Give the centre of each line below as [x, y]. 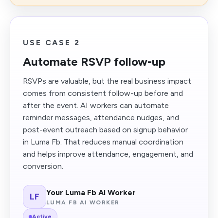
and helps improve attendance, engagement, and [108, 154]
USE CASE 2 [52, 43]
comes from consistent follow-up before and [103, 93]
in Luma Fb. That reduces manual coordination [103, 142]
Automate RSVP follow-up [94, 62]
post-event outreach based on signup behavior [105, 130]
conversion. [43, 166]
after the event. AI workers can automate [96, 105]
